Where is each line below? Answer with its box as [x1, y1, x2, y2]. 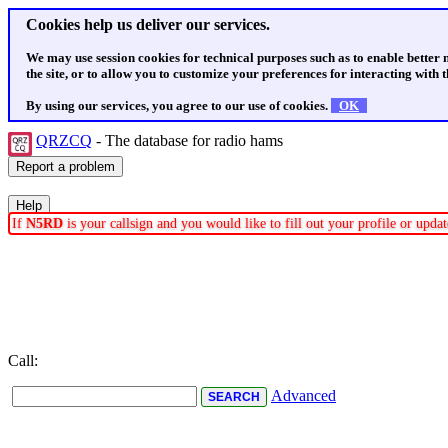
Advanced [271, 387, 336, 404]
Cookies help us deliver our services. [26, 16, 270, 33]
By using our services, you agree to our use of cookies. [26, 98, 331, 113]
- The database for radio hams [92, 132, 287, 149]
